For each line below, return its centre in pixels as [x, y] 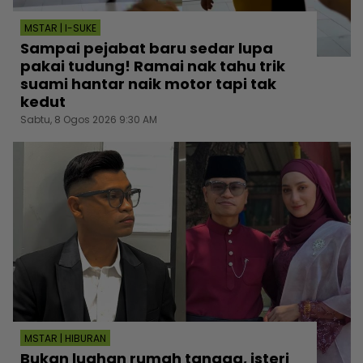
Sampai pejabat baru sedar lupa [147, 48]
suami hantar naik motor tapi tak [148, 83]
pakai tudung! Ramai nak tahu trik [153, 66]
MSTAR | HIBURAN [65, 339]
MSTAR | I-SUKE [60, 28]
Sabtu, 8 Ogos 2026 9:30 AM [89, 119]
